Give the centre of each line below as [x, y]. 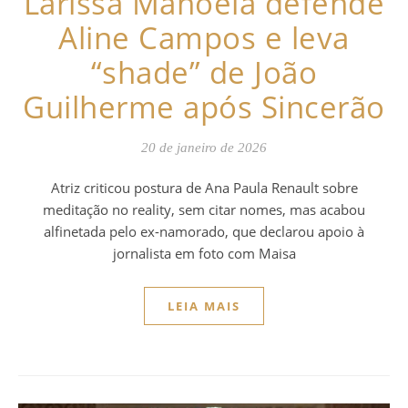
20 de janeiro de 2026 [204, 148]
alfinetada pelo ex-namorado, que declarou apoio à [204, 232]
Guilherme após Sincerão [204, 107]
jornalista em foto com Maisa [204, 254]
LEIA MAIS [204, 306]
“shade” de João [204, 73]
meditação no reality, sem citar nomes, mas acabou [204, 210]
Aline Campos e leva [204, 38]
